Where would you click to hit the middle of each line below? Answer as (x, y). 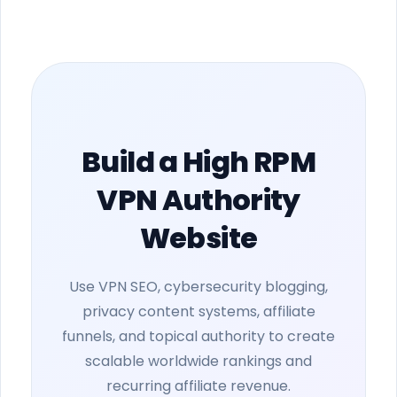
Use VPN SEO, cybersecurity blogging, (198, 286)
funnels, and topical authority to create (198, 336)
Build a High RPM (198, 161)
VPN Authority (198, 199)
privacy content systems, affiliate (198, 311)
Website (198, 237)
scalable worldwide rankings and (198, 361)
